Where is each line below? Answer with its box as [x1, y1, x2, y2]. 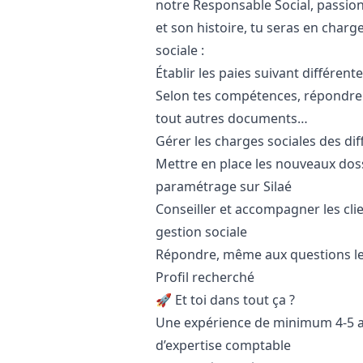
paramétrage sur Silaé [156, 177, 292, 195]
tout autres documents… [156, 109, 308, 127]
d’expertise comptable [156, 336, 291, 354]
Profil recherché [156, 268, 254, 286]
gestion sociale [156, 223, 247, 241]
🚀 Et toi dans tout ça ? [156, 291, 298, 309]
